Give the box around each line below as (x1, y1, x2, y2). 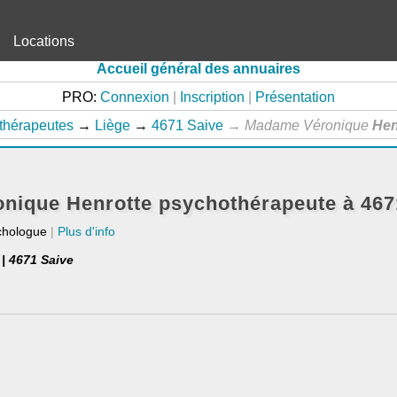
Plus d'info (57, 224, 115, 238)
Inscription (180, 90, 245, 105)
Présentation (255, 90, 335, 105)
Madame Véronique (244, 118, 372, 133)
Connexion (100, 90, 169, 105)
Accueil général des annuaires (97, 61, 300, 76)
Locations (13, 34, 74, 49)
